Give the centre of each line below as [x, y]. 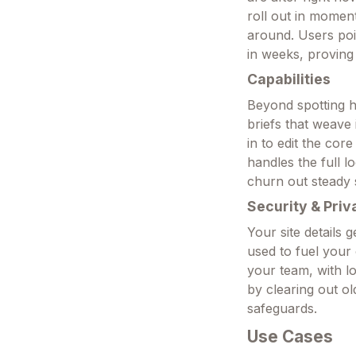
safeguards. [282, 308]
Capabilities [289, 79]
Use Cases [290, 336]
